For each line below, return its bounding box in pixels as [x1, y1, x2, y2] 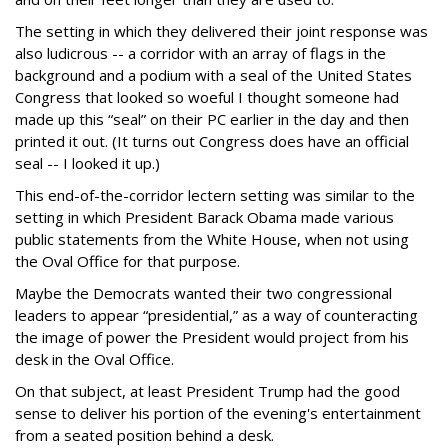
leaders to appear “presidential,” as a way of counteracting [15, 305, 418, 326]
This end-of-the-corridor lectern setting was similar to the [15, 185, 415, 206]
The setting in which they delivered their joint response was [15, 21, 428, 42]
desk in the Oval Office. [15, 349, 174, 370]
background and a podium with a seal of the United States [15, 65, 412, 86]
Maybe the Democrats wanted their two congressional [15, 283, 392, 304]
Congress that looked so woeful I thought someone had [15, 87, 399, 108]
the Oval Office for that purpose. [15, 251, 240, 272]
